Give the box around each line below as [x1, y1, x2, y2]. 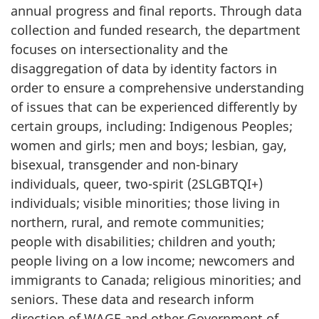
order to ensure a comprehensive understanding [11, 79, 304, 97]
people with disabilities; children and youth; [11, 233, 276, 251]
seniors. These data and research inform [11, 291, 254, 308]
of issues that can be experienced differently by [11, 98, 297, 116]
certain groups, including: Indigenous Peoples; [11, 117, 293, 135]
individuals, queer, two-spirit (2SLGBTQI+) [11, 175, 263, 193]
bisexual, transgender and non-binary [11, 156, 238, 174]
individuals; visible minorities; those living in [11, 194, 280, 212]
